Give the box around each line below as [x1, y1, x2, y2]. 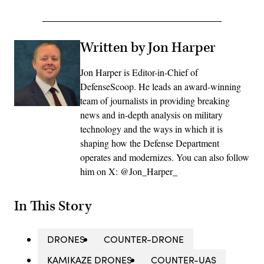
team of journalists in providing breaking [80, 94, 230, 107]
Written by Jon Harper [80, 39, 216, 57]
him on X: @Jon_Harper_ [80, 165, 177, 178]
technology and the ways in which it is [80, 123, 223, 136]
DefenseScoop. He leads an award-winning [80, 80, 241, 93]
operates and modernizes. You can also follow [80, 151, 249, 164]
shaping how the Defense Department [80, 137, 219, 150]
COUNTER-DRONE [104, 232, 184, 245]
